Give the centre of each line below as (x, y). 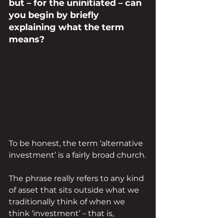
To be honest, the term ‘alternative (77, 144)
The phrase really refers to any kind (77, 179)
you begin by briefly (55, 15)
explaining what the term (68, 27)
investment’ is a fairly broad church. (77, 155)
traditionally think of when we (68, 202)
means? (27, 39)
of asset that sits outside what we (75, 190)
